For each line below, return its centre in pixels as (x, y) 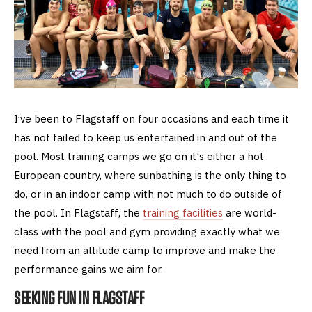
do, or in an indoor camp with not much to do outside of (148, 194)
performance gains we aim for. (88, 269)
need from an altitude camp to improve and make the (145, 250)
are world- (250, 212)
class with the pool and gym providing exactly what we (147, 231)
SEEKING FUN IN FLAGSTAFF (79, 297)
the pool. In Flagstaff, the (78, 212)
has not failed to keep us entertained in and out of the (146, 137)
